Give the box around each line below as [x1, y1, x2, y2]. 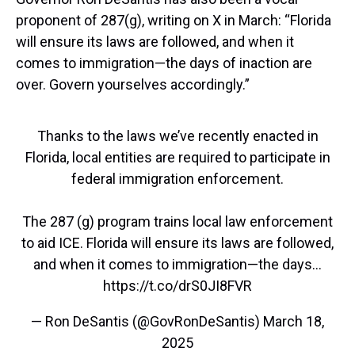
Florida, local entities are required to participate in [25, 149, 330, 166]
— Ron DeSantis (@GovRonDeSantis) [31, 313, 263, 330]
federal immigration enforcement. [71, 170, 284, 188]
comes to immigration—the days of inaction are [16, 55, 312, 72]
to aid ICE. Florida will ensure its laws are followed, [21, 235, 334, 252]
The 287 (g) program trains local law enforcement [22, 213, 333, 231]
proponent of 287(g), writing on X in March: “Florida [16, 12, 331, 29]
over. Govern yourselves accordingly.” [16, 76, 250, 94]
